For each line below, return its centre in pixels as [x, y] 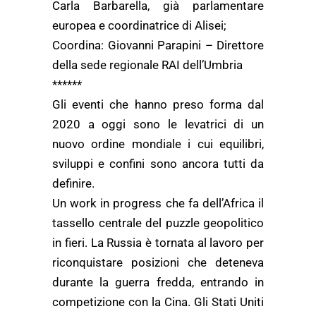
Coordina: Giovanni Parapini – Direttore [158, 45]
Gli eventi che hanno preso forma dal [158, 104]
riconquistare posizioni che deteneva [158, 262]
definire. [73, 183]
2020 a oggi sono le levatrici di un [158, 124]
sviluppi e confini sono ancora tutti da [158, 164]
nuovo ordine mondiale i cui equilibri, [158, 144]
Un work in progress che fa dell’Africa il [158, 203]
